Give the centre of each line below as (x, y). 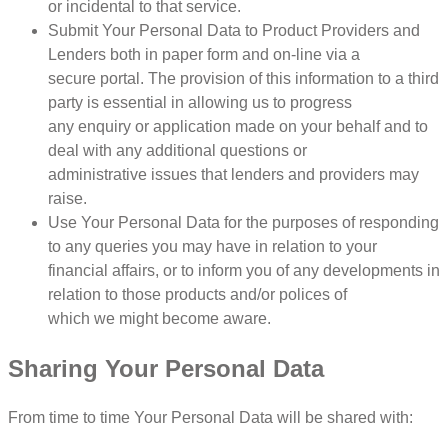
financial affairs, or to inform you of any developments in (244, 270)
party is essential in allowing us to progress (200, 102)
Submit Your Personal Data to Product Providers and (234, 30)
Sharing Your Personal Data (166, 368)
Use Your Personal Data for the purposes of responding (243, 222)
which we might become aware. (159, 318)
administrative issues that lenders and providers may (233, 174)
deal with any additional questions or (177, 150)
